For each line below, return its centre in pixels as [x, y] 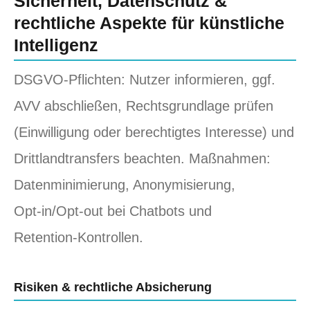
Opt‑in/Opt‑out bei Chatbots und [113, 211]
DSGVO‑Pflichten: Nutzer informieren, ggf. [145, 79]
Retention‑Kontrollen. [79, 237]
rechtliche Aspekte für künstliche [149, 22]
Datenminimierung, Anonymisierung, [125, 184]
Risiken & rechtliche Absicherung [113, 287]
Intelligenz [56, 45]
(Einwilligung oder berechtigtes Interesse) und [154, 132]
